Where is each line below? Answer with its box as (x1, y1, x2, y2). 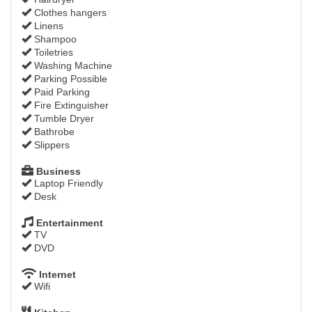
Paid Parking (31, 86, 90, 98)
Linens (31, 20, 63, 32)
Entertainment (33, 217, 103, 229)
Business (33, 166, 81, 178)
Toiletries (31, 47, 73, 58)
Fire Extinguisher (31, 100, 109, 111)
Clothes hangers (31, 7, 107, 19)
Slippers (31, 139, 70, 151)
